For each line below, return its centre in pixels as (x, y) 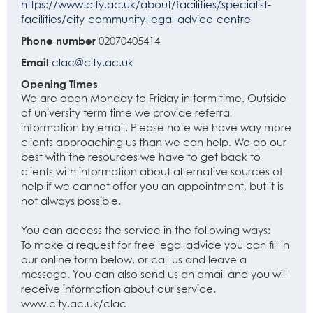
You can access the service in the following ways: (146, 231)
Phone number (58, 41)
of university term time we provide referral (126, 114)
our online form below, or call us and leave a (134, 260)
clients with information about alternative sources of (152, 172)
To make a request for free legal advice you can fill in (155, 246)
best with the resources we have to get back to (141, 158)
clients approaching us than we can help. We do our (154, 143)
